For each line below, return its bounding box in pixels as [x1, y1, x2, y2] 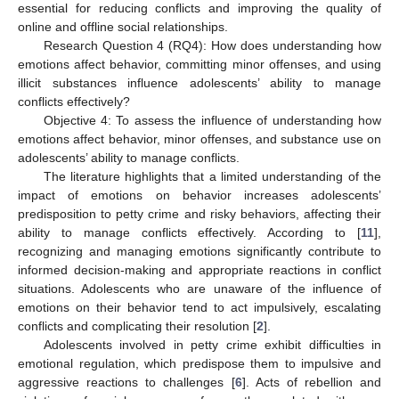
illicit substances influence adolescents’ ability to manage [18, 76, 381, 91]
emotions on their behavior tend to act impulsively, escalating [18, 300, 381, 315]
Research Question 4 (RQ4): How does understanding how [43, 38, 381, 53]
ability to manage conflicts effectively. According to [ [18, 225, 361, 240]
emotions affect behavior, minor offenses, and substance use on [18, 132, 381, 147]
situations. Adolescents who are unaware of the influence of [18, 281, 381, 297]
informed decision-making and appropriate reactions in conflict [18, 263, 381, 278]
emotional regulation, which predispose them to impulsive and [18, 356, 381, 371]
